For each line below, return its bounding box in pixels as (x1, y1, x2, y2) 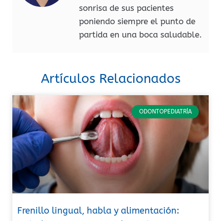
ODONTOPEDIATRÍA (139, 108, 192, 115)
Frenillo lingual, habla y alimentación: (17, 205, 179, 217)
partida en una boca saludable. (79, 29, 202, 39)
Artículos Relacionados (40, 71, 181, 87)
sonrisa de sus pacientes (79, 2, 174, 13)
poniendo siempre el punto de (79, 16, 195, 26)
